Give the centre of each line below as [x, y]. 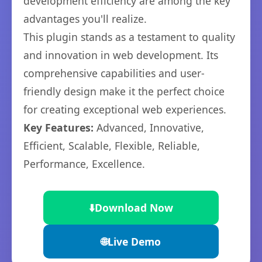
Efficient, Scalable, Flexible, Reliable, [112, 146]
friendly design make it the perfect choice [124, 91]
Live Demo [134, 242]
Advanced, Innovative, [149, 127]
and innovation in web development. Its [121, 55]
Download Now [134, 208]
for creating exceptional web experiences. [125, 109]
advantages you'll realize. [85, 19]
